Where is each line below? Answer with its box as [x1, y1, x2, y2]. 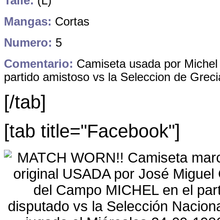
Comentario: [4, 57, 73, 70]
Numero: [4, 36, 52, 49]
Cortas [52, 15, 89, 28]
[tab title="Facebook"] [4, 120, 180, 141]
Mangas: [4, 15, 52, 28]
